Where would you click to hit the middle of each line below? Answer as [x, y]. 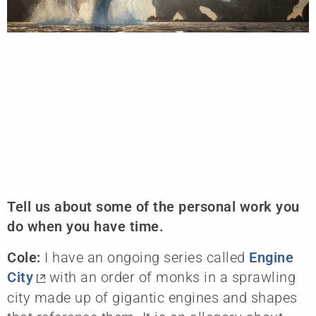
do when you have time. [85, 226]
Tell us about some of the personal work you [153, 206]
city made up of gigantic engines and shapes [152, 298]
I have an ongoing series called [147, 257]
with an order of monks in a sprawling [170, 277]
